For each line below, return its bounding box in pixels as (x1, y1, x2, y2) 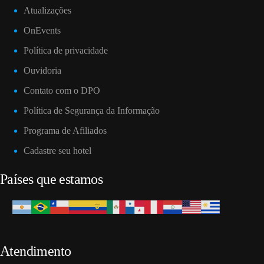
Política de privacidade (24, 45, 108, 56)
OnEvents (24, 25, 61, 36)
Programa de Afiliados (24, 126, 107, 136)
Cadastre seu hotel (24, 146, 91, 156)
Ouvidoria (24, 65, 61, 76)
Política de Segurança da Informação (24, 105, 160, 116)
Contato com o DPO (24, 85, 100, 96)
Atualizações (24, 5, 71, 16)
